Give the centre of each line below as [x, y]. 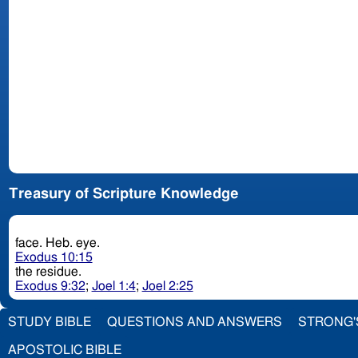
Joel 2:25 [167, 286]
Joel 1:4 [113, 286]
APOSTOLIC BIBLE [65, 350]
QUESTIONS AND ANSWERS [195, 322]
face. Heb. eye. [74, 243]
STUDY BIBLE [50, 322]
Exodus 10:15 [54, 258]
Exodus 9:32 [50, 286]
